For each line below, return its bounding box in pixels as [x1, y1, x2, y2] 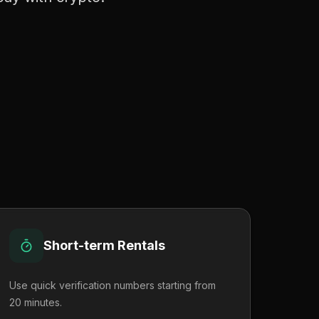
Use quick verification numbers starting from [9, 279, 216, 291]
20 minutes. [9, 296, 62, 308]
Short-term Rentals [43, 238, 165, 253]
